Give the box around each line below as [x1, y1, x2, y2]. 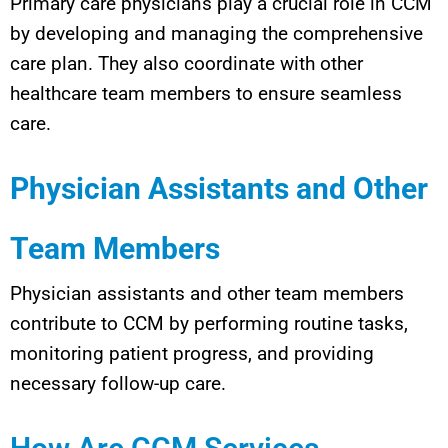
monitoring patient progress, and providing [10, 341, 374, 365]
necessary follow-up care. [10, 371, 226, 395]
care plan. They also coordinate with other [10, 51, 363, 75]
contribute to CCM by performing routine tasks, [10, 311, 408, 335]
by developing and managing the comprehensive [10, 21, 423, 45]
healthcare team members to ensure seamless [10, 81, 402, 105]
